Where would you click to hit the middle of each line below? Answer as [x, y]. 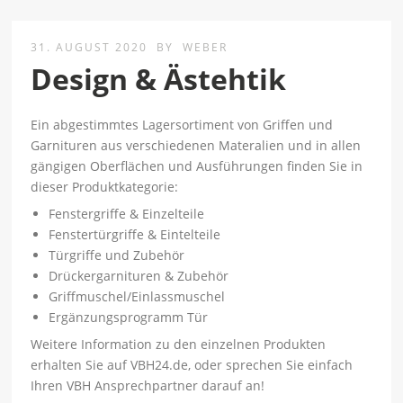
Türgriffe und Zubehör [117, 255]
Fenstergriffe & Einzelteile [127, 214]
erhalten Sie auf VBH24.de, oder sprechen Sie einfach [192, 365]
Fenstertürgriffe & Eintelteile [135, 235]
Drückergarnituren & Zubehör [139, 276]
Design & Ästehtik [159, 79]
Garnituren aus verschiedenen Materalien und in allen [196, 146]
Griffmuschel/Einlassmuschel [137, 297]
